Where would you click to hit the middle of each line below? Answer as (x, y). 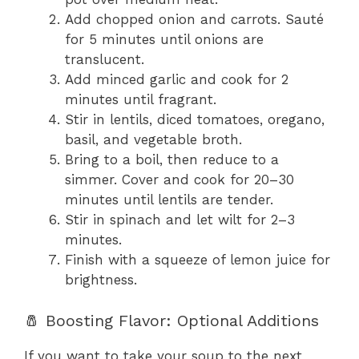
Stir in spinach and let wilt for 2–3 (180, 220)
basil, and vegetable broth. (153, 140)
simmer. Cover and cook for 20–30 (179, 180)
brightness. (101, 280)
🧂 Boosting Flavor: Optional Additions (171, 320)
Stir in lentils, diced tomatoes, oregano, (195, 120)
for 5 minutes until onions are (164, 40)
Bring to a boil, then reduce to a (172, 160)
